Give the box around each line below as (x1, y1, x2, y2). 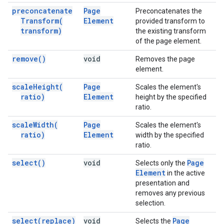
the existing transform (135, 27, 206, 35)
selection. (135, 199, 165, 207)
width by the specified (135, 131, 204, 139)
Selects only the (135, 159, 187, 167)
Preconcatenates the (135, 7, 202, 15)
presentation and (135, 179, 189, 187)
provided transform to (135, 17, 205, 25)
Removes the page (135, 55, 195, 63)
